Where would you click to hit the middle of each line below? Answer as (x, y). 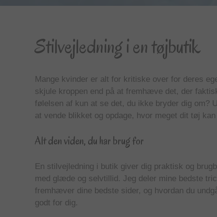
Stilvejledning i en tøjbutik (118, 47)
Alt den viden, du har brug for (89, 141)
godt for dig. (56, 203)
